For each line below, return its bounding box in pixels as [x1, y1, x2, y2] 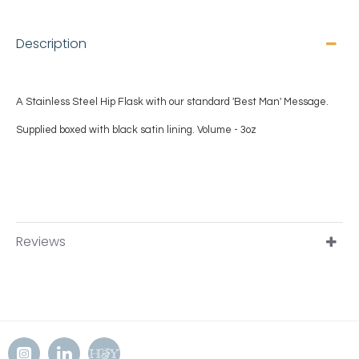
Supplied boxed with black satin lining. [16, 124, 197, 135]
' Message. [280, 96, 329, 107]
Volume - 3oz [197, 124, 256, 135]
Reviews [16, 232, 66, 251]
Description [16, 34, 87, 53]
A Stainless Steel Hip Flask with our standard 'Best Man [16, 96, 280, 107]
